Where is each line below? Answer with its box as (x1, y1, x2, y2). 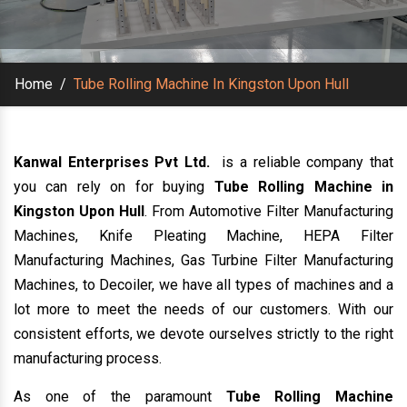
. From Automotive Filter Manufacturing (144, 202, 393, 220)
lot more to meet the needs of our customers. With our (14, 300, 393, 318)
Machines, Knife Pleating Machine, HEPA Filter (14, 226, 393, 244)
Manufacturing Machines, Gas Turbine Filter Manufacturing (14, 251, 393, 269)
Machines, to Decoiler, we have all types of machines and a (14, 275, 393, 293)
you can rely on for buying (14, 177, 214, 195)
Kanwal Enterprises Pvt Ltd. (14, 153, 216, 171)
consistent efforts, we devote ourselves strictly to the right (14, 324, 393, 342)
